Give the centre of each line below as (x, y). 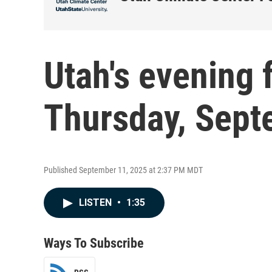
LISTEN (97, 202)
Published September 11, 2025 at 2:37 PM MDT (123, 170)
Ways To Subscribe (94, 243)
